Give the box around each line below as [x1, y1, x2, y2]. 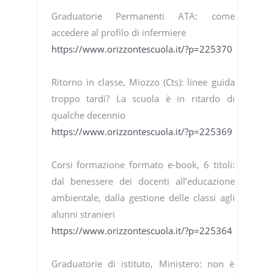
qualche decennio [51, 109, 125, 122]
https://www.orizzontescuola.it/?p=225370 [51, 43, 232, 56]
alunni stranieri [51, 208, 115, 221]
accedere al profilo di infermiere [51, 26, 186, 39]
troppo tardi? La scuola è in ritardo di [51, 92, 235, 105]
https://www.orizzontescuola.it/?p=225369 [51, 125, 232, 138]
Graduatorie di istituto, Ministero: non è [51, 257, 235, 270]
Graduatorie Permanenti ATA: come [51, 10, 235, 23]
